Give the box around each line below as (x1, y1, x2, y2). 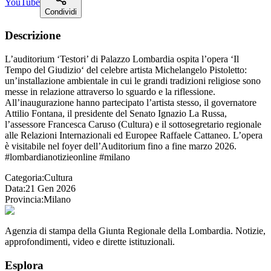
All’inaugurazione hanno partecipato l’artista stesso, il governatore (5, 97, 256, 108)
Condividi (45, 7, 77, 16)
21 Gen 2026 (25, 183, 76, 194)
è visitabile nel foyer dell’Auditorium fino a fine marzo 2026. (5, 141, 237, 152)
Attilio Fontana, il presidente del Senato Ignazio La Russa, (5, 108, 227, 119)
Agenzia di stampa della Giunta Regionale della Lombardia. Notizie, (5, 226, 266, 237)
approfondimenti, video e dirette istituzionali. (5, 237, 175, 247)
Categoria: (5, 172, 44, 183)
